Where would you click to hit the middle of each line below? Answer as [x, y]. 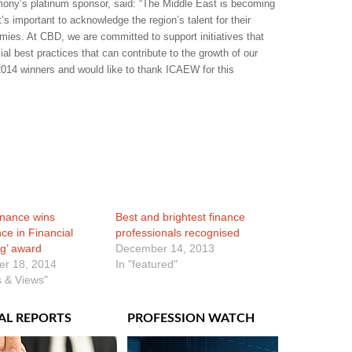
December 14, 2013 [165, 248]
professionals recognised [178, 233]
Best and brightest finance [181, 217]
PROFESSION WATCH [191, 318]
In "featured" [147, 264]
